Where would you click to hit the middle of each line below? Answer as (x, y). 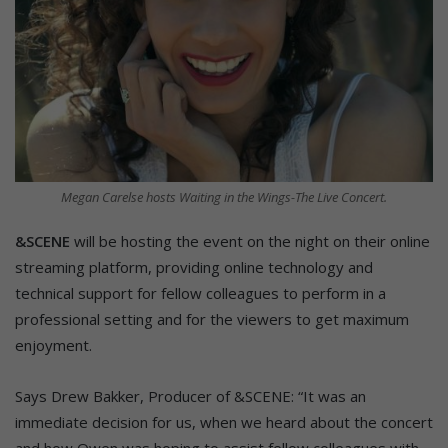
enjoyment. (53, 344)
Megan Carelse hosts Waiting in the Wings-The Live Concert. (224, 196)
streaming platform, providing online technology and (194, 266)
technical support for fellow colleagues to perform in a (200, 292)
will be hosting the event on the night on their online (250, 240)
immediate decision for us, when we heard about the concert (224, 421)
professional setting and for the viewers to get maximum (212, 318)
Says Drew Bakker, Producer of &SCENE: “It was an (190, 395)
